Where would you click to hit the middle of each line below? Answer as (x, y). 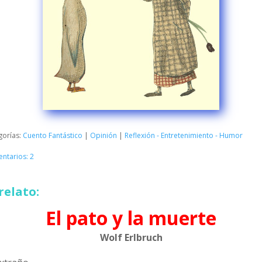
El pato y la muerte (131, 218)
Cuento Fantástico (53, 135)
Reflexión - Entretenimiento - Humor (184, 135)
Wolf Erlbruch (131, 238)
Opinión (104, 135)
